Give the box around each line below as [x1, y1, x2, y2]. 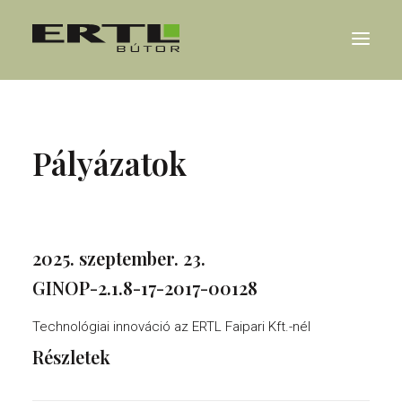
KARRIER [152, 202, 250, 231]
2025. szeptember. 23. [32, 246, 205, 270]
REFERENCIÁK [123, 165, 279, 194]
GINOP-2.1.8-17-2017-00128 [32, 275, 258, 300]
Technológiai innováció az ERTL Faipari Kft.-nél [32, 319, 310, 335]
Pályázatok [32, 142, 187, 184]
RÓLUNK [154, 128, 248, 157]
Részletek [32, 345, 110, 369]
